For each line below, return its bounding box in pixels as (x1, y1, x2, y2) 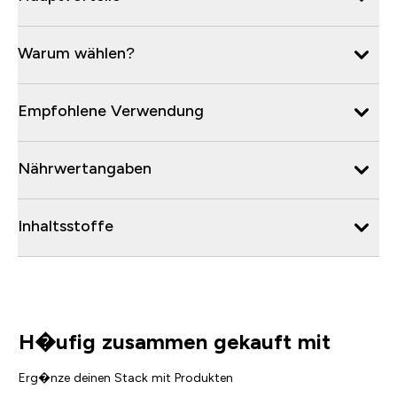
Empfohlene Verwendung (18, 101, 204, 120)
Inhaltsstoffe (18, 216, 113, 235)
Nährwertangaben (18, 159, 152, 177)
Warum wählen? (18, 43, 135, 62)
